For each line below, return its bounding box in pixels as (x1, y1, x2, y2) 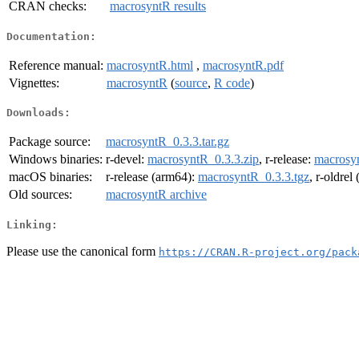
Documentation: (6, 30, 96, 42)
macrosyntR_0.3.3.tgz (198, 170, 309, 184)
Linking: (6, 218, 58, 231)
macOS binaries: (9, 170, 92, 184)
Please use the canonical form (6, 244, 159, 258)
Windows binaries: (9, 152, 103, 167)
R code (214, 75, 250, 90)
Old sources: (9, 188, 72, 202)
